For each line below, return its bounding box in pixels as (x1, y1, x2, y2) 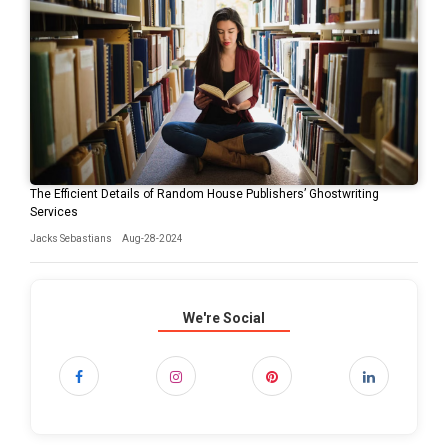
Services (30, 205, 78, 220)
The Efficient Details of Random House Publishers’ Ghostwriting (30, 187, 379, 202)
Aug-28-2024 (122, 233, 183, 245)
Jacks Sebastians (30, 233, 112, 245)
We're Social (183, 310, 265, 327)
